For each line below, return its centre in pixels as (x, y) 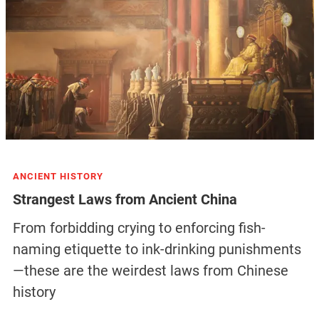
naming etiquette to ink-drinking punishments (157, 250)
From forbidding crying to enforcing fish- (139, 228)
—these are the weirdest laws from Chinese (150, 271)
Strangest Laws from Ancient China (125, 200)
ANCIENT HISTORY (58, 177)
